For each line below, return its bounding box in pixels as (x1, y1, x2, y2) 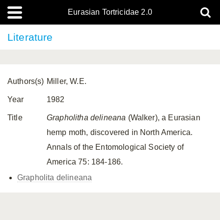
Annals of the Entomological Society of (47, 143, 184, 151)
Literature (7, 31, 53, 43)
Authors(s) (7, 77, 44, 85)
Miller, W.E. (47, 77, 86, 85)
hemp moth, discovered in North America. (47, 128, 193, 137)
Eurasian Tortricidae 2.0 (68, 8, 152, 16)
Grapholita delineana (17, 173, 92, 182)
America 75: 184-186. (47, 158, 123, 166)
